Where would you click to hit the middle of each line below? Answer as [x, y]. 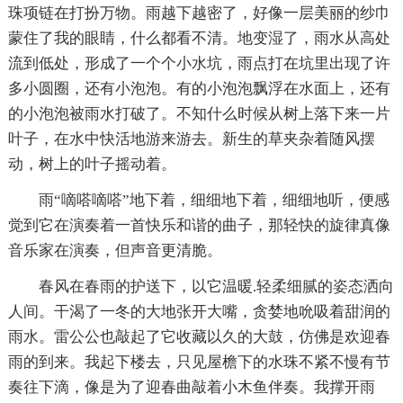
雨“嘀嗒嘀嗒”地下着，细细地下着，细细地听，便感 [214, 200]
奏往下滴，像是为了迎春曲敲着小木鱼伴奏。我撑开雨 [191, 387]
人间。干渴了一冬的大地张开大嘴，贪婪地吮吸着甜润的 [199, 311]
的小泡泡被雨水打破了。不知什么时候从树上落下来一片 [199, 113]
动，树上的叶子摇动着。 [92, 164]
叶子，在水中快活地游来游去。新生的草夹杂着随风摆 [191, 139]
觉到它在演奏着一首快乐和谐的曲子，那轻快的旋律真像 [199, 225]
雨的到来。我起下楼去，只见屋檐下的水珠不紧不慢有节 [199, 362]
